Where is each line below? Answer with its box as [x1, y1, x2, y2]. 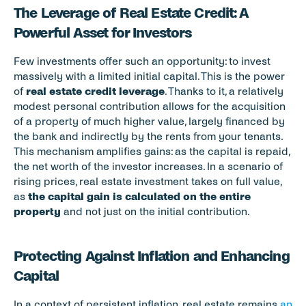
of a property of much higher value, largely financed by [14, 115, 285, 127]
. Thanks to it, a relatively [165, 85, 283, 97]
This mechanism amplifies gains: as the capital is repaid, [14, 145, 290, 157]
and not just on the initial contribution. [61, 206, 250, 217]
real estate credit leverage [26, 85, 165, 97]
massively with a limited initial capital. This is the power [14, 70, 285, 82]
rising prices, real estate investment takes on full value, [14, 176, 281, 187]
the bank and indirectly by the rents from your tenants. [14, 130, 282, 142]
